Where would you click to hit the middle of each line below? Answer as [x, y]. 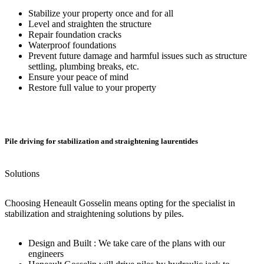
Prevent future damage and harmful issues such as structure [138, 55]
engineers [46, 253]
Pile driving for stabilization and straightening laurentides [101, 141]
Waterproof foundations [72, 45]
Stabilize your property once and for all [101, 13]
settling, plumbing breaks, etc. [84, 66]
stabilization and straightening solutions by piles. [94, 213]
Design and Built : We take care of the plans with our [127, 243]
